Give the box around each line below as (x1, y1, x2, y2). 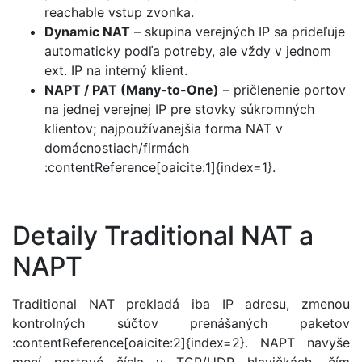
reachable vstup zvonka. (44, 3, 194, 20)
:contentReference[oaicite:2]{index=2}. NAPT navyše (12, 334, 350, 351)
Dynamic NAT (44, 23, 130, 40)
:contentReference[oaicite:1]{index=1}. (44, 158, 276, 175)
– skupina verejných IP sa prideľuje (130, 23, 345, 40)
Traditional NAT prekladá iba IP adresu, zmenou (12, 295, 350, 312)
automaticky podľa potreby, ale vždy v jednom (44, 42, 331, 59)
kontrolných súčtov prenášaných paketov (12, 314, 350, 331)
